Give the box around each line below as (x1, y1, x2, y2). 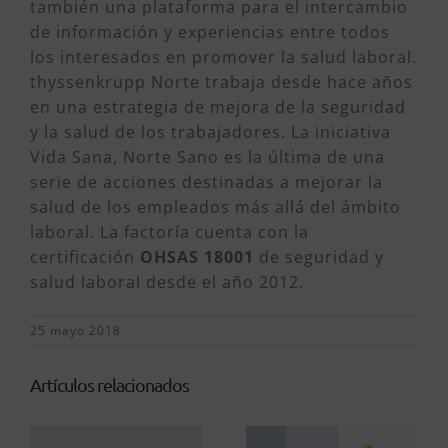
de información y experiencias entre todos (30, 21, 390, 44)
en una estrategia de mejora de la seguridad (30, 96, 406, 119)
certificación (30, 246, 140, 269)
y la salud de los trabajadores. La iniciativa (30, 121, 391, 144)
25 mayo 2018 (30, 322, 121, 340)
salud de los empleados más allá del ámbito (30, 196, 401, 219)
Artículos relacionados (30, 374, 189, 396)
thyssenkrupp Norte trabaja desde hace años (30, 71, 413, 94)
